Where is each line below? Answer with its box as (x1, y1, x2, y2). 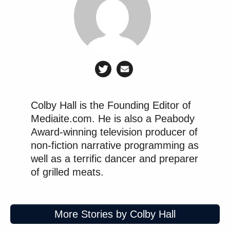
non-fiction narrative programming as (31, 139, 199, 151)
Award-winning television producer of (31, 126, 198, 138)
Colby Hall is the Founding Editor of (31, 99, 191, 111)
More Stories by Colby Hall (54, 208, 176, 220)
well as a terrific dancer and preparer (31, 152, 198, 164)
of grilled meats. (31, 166, 104, 178)
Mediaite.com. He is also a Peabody (31, 112, 195, 124)
